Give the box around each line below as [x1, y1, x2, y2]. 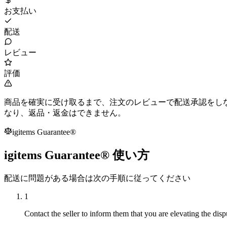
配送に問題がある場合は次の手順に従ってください [4, 174, 191, 183]
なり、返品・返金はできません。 [4, 108, 126, 118]
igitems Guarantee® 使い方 [4, 148, 149, 162]
